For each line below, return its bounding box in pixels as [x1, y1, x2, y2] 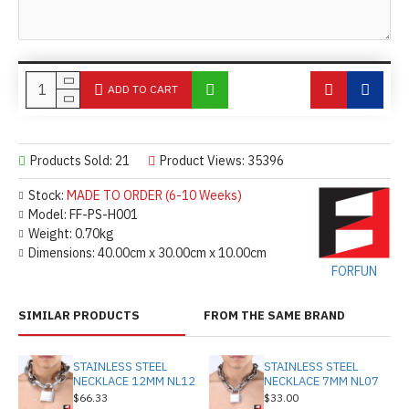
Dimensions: [28, 244, 95, 261]
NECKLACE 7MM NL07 [263, 372, 379, 389]
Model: [28, 205, 67, 223]
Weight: [28, 225, 72, 242]
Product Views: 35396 [160, 152, 284, 169]
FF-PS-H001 [69, 205, 138, 223]
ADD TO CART [108, 82, 178, 97]
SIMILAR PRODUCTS [18, 307, 140, 323]
